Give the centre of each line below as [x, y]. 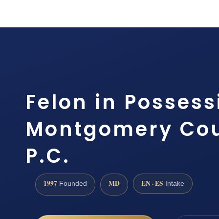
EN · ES [152, 184]
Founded [72, 184]
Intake [174, 184]
